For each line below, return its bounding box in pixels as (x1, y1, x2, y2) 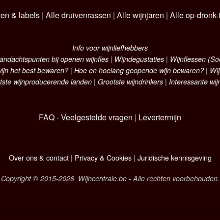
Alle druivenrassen (45, 9, 111, 21)
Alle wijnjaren (116, 9, 164, 21)
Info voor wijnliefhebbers (72, 43, 148, 53)
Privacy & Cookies (74, 152, 132, 163)
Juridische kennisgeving (137, 152, 212, 163)
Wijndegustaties (114, 54, 164, 64)
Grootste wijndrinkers (98, 77, 163, 87)
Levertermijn (138, 111, 181, 123)
